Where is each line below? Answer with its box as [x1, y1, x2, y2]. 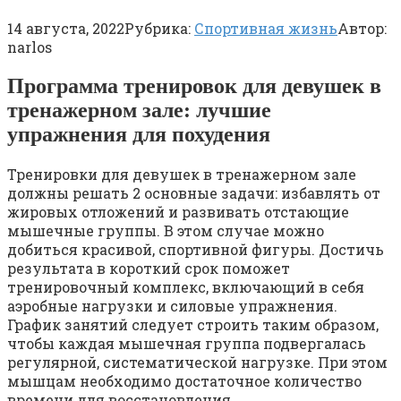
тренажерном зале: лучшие [7, 98, 271, 122]
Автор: [337, 18, 387, 38]
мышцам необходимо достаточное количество [7, 371, 362, 390]
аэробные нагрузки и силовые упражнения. [7, 295, 337, 315]
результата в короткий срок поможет [7, 258, 290, 277]
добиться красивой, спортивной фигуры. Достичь [7, 239, 384, 259]
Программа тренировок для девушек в [7, 73, 381, 98]
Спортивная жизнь [194, 18, 337, 38]
